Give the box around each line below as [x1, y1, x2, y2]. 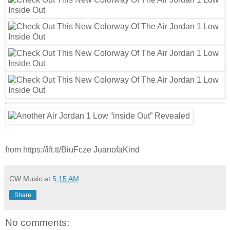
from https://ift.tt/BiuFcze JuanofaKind [5, 145, 140, 154]
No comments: [5, 217, 69, 228]
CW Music [9, 174, 42, 183]
